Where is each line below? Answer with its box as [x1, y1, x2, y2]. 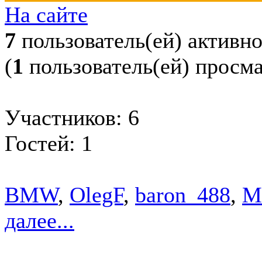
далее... [5, 208, 74, 233]
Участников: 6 [5, 105, 139, 130]
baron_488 [135, 182, 230, 207]
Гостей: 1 [5, 130, 92, 156]
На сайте [5, 2, 88, 27]
